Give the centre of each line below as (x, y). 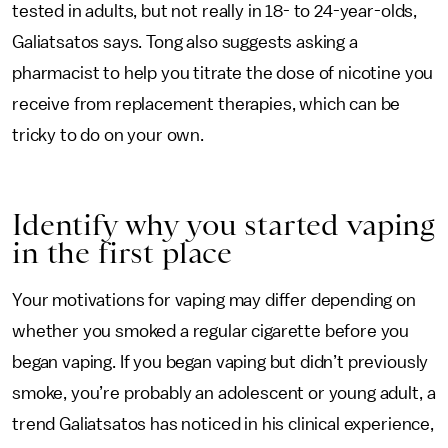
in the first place (122, 252)
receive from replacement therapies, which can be (206, 103)
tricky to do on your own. (108, 134)
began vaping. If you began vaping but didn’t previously (220, 361)
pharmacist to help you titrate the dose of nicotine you (223, 72)
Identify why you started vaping (224, 224)
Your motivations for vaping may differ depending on (214, 299)
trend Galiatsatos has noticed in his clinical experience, (223, 423)
